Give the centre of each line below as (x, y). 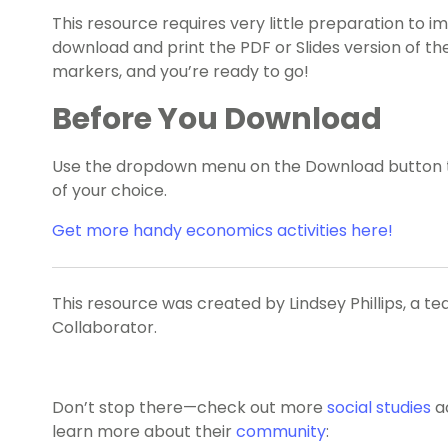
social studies (381, 408)
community (281, 432)
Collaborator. (106, 328)
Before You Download (217, 119)
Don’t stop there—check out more (189, 408)
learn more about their (144, 432)
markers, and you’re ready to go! (180, 72)
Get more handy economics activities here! (222, 231)
